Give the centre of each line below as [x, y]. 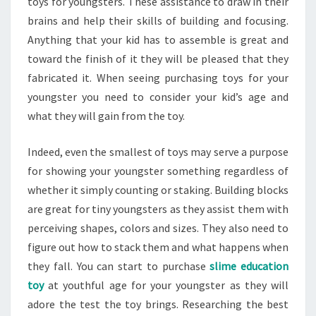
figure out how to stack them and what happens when [158, 247]
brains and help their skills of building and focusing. [158, 20]
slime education [249, 266]
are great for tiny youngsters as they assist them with [158, 209]
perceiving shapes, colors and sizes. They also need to [158, 228]
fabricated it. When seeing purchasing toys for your [158, 78]
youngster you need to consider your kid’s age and [158, 97]
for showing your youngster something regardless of [158, 171]
